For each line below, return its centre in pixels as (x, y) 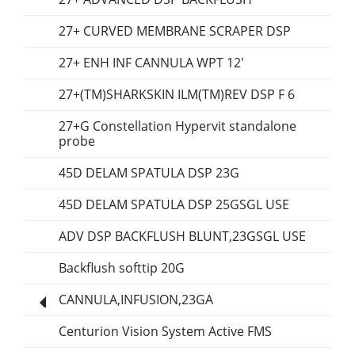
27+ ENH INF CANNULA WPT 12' (151, 63)
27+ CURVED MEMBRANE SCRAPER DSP (175, 31)
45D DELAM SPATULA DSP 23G (149, 173)
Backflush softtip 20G (122, 268)
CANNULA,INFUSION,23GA (136, 300)
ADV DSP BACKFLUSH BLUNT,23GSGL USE (182, 237)
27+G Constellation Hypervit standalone (177, 126)
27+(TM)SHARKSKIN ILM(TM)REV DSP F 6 (177, 95)
